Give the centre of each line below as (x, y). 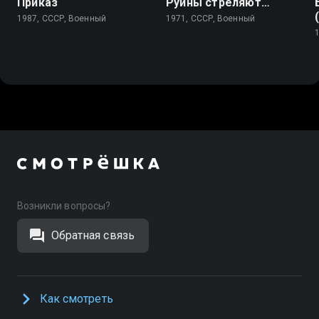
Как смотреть (77, 299)
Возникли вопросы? (64, 206)
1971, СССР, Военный (210, 18)
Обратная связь (93, 235)
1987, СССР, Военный (62, 18)
